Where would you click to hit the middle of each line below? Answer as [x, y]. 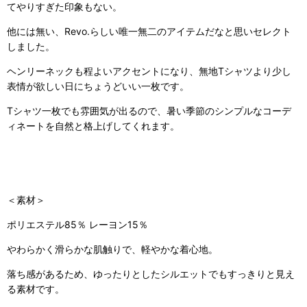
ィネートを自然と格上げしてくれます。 [93, 125]
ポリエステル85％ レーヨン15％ [77, 224]
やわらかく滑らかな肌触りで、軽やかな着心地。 [114, 249]
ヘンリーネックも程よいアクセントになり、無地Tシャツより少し [149, 71]
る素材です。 [36, 288]
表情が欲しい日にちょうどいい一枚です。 [98, 86]
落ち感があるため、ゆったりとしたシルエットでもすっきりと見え [151, 273]
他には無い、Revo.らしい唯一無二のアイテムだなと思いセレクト [149, 31]
